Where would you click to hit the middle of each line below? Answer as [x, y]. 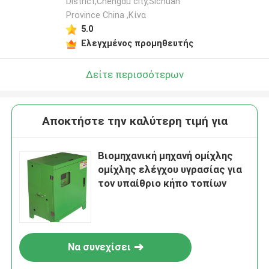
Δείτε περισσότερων [134, 74]
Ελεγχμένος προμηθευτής [137, 43]
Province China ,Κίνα [106, 15]
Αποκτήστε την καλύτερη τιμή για [134, 121]
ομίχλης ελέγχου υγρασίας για [170, 170]
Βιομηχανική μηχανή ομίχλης [166, 156]
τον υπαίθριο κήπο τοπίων [162, 183]
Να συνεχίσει [99, 247]
